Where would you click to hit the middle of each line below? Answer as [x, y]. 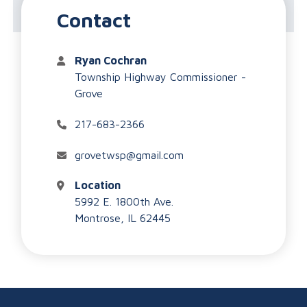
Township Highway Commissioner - [160, 77]
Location [97, 185]
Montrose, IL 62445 [122, 218]
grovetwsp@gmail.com [129, 155]
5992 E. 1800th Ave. [124, 202]
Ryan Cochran [110, 61]
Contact [94, 20]
